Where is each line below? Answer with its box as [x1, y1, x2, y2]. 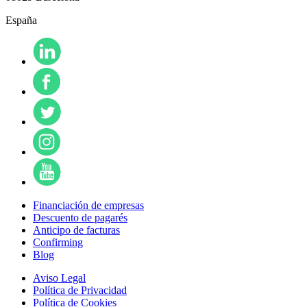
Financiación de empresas [33, 199, 144, 211]
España [5, 14, 37, 26]
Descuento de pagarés [33, 211, 127, 223]
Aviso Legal [33, 271, 86, 284]
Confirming [33, 236, 83, 248]
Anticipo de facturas [33, 223, 120, 236]
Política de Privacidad [33, 284, 127, 296]
